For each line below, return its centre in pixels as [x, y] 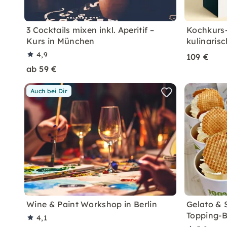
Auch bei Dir [49, 91]
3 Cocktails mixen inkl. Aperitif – [90, 30]
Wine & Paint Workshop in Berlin [92, 204]
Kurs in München [61, 41]
